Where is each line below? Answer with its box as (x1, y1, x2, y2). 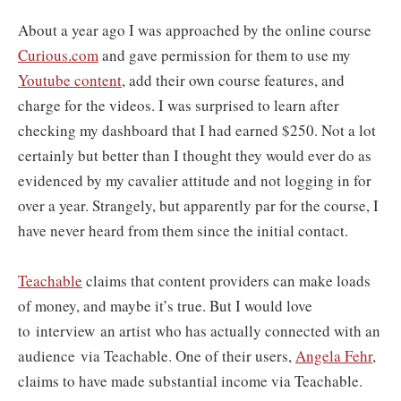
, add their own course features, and (122, 70, 345, 90)
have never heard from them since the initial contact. (18, 220, 348, 241)
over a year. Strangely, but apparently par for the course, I (18, 195, 379, 216)
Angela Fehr (295, 346, 372, 366)
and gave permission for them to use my (98, 45, 351, 65)
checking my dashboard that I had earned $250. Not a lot (18, 120, 376, 141)
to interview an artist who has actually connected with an (18, 320, 380, 341)
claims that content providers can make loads (82, 270, 371, 291)
